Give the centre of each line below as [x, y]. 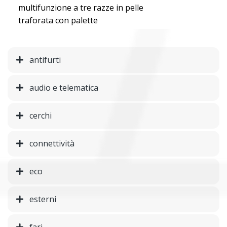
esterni [43, 199]
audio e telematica [64, 88]
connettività [52, 144]
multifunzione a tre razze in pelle [81, 8]
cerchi [41, 116]
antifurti [45, 60]
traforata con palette [58, 21]
